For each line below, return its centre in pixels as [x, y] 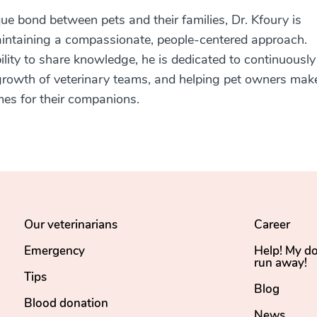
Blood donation [66, 303]
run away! [281, 263]
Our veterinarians [71, 225]
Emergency [54, 251]
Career [272, 225]
